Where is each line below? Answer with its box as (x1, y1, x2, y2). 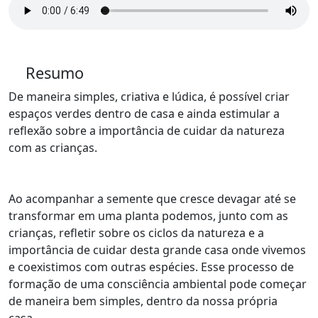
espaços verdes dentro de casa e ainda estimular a (9, 106, 280, 121)
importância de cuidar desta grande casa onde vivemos (9, 242, 306, 258)
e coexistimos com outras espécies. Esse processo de (9, 259, 294, 275)
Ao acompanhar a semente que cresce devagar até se (9, 191, 296, 207)
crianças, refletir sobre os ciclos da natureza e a (9, 225, 264, 241)
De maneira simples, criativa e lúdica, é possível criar (9, 89, 290, 104)
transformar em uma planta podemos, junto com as (9, 208, 288, 224)
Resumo (26, 62, 84, 83)
